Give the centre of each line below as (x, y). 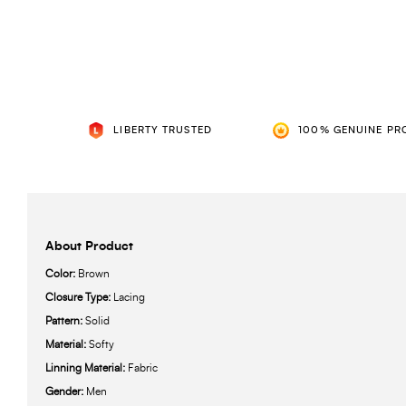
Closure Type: (79, 298)
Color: (62, 274)
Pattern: (65, 321)
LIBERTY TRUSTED (163, 130)
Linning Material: (87, 368)
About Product (89, 247)
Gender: (66, 392)
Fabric (143, 368)
